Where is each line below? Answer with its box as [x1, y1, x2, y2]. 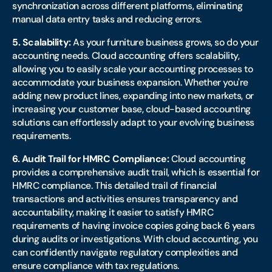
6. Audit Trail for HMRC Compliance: [12, 152, 169, 165]
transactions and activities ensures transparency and [12, 192, 238, 205]
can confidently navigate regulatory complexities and [12, 246, 238, 259]
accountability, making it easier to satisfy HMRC [12, 206, 214, 219]
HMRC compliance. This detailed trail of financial [12, 179, 217, 192]
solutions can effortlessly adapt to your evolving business [12, 116, 254, 129]
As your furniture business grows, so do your [70, 36, 259, 49]
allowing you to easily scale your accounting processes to [12, 63, 253, 75]
